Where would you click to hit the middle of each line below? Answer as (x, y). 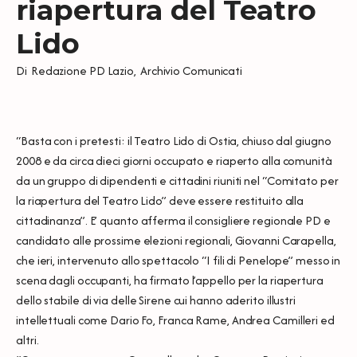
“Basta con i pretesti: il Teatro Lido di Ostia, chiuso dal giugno (174, 140)
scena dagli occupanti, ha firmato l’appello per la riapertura (170, 280)
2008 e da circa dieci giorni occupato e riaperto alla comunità (174, 160)
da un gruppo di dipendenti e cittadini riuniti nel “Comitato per (177, 180)
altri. (27, 339)
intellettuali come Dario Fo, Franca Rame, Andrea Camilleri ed (175, 320)
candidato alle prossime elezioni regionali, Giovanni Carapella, (176, 240)
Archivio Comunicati (191, 70)
